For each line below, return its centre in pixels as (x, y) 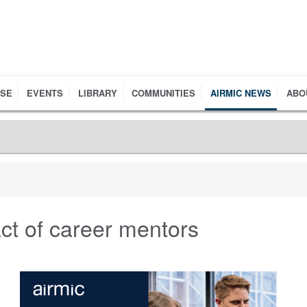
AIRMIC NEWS (241, 93)
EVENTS (45, 93)
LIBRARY (97, 93)
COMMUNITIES (164, 93)
